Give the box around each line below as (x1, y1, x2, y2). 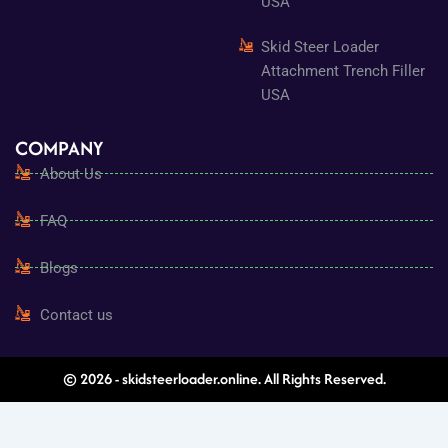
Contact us (39, 305, 113, 324)
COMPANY (14, 133, 103, 162)
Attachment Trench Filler (261, 61, 426, 80)
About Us (39, 164, 102, 183)
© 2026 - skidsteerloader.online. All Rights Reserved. (62, 368, 386, 390)
